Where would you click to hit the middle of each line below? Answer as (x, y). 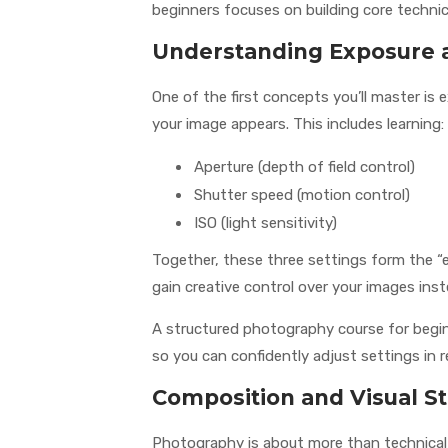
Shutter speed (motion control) (302, 195)
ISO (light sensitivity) (265, 223)
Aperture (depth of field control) (304, 167)
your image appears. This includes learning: (298, 124)
